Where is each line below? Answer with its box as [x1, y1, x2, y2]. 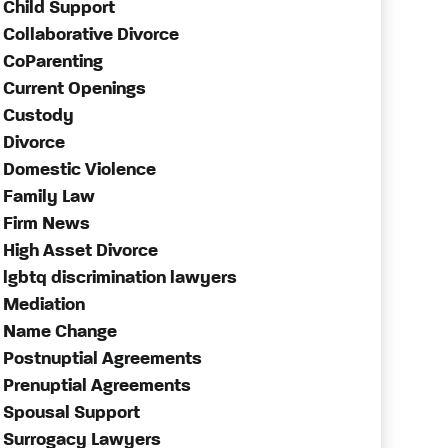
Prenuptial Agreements [2, 377, 191, 395]
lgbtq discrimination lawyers [2, 269, 237, 287]
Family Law [2, 188, 95, 206]
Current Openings [2, 80, 146, 98]
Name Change [2, 323, 117, 341]
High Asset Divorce [2, 242, 158, 260]
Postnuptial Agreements [2, 350, 202, 368]
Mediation [2, 296, 85, 314]
